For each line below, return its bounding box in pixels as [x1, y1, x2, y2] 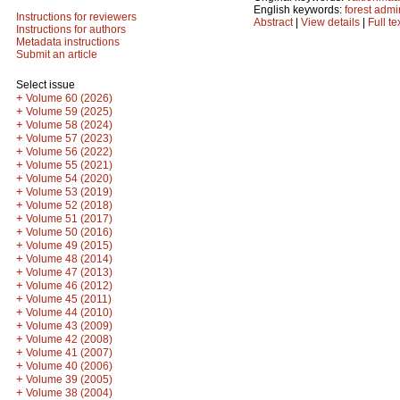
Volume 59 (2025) [26, 105, 112, 118]
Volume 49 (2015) [26, 239, 112, 252]
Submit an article [16, 48, 97, 61]
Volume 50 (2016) [26, 226, 112, 238]
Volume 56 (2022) [26, 146, 112, 158]
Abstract [254, 15, 293, 29]
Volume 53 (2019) [26, 186, 112, 198]
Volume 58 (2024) [26, 119, 112, 131]
